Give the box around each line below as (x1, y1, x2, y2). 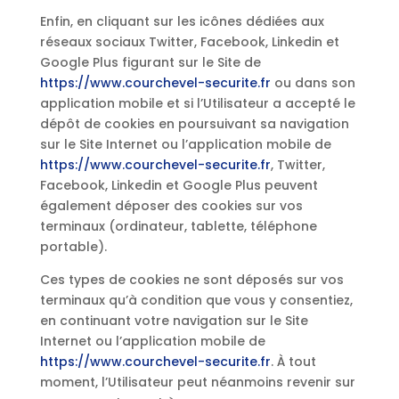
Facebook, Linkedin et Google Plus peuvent (39, 176, 318, 194)
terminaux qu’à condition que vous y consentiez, (39, 291, 353, 309)
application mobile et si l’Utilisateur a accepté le (39, 94, 355, 112)
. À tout (270, 353, 316, 370)
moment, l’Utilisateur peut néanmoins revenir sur (39, 373, 355, 391)
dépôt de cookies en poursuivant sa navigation (39, 115, 349, 133)
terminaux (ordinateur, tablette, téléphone (39, 217, 317, 235)
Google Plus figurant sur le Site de (39, 53, 261, 71)
